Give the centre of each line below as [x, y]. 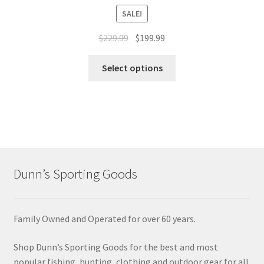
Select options [132, 67]
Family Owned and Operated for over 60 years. [104, 219]
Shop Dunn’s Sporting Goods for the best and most [115, 247]
